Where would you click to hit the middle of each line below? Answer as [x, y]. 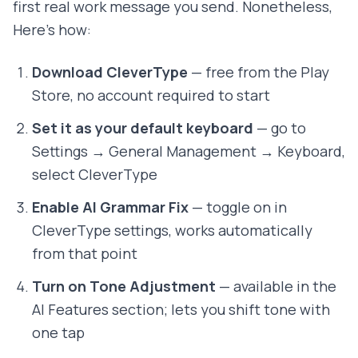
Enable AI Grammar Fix [110, 207]
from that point [85, 254]
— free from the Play [259, 72]
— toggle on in [238, 207]
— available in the [276, 286]
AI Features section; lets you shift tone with [181, 310]
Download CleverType [110, 72]
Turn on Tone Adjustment [124, 286]
